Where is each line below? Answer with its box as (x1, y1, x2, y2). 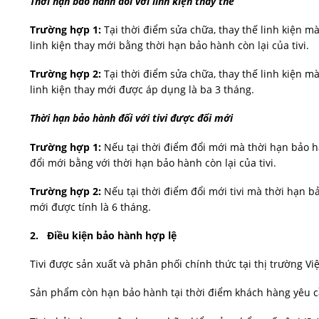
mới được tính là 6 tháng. (30, 199, 151, 214)
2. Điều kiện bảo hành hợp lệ (30, 229, 177, 243)
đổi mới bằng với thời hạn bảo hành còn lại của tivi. (30, 155, 276, 169)
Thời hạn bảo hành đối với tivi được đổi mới (30, 111, 233, 125)
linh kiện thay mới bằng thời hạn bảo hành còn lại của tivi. (30, 38, 309, 53)
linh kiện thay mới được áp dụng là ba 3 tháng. (30, 83, 254, 97)
